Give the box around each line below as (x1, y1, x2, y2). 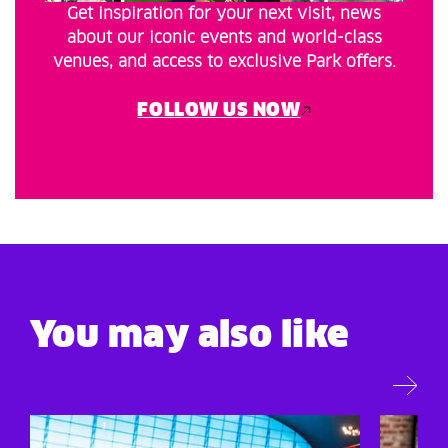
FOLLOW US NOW (137, 102, 301, 121)
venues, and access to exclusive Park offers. (52, 54, 396, 71)
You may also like (30, 319, 349, 356)
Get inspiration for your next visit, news (67, 6, 381, 23)
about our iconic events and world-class (66, 30, 382, 47)
